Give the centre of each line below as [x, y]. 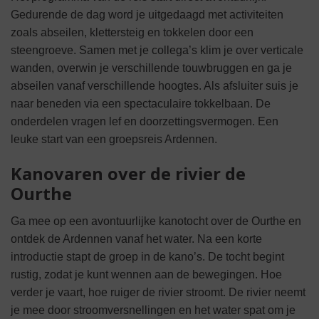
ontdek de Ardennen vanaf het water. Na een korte [136, 239]
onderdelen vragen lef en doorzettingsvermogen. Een [145, 122]
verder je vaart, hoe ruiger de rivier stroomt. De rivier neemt [158, 292]
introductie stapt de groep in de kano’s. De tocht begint [147, 256]
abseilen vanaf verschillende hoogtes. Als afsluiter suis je [155, 86]
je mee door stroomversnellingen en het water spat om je [153, 310]
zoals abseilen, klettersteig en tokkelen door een [132, 33]
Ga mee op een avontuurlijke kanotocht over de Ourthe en [156, 221]
